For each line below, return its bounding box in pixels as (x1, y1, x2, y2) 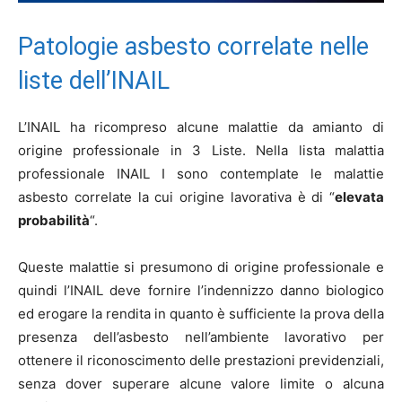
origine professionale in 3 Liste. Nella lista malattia (18, 142, 384, 159)
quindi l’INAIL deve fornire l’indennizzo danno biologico (18, 282, 384, 299)
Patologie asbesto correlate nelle (18, 32, 369, 61)
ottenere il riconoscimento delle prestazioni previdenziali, (18, 352, 384, 369)
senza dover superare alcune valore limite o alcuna (18, 375, 384, 392)
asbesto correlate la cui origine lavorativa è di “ (18, 188, 335, 205)
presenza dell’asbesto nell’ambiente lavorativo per (18, 328, 384, 345)
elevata (335, 188, 384, 205)
